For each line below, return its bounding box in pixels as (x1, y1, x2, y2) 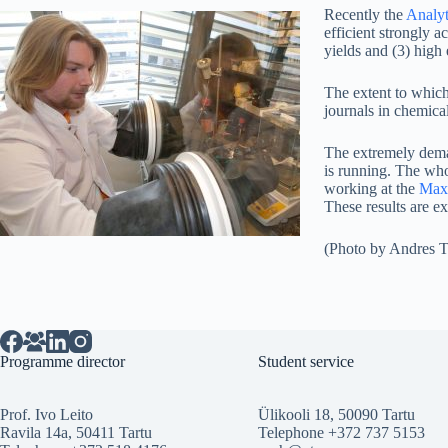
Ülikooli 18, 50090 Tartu (257, 405, 415, 423)
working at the (324, 180, 419, 197)
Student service (257, 353, 354, 370)
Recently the (324, 6, 406, 23)
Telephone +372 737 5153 (257, 423, 425, 441)
